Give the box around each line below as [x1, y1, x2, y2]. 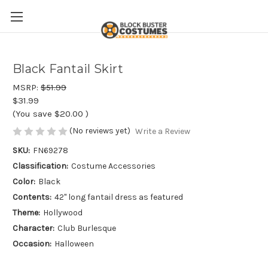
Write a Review [135, 126, 190, 137]
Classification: [13, 161, 68, 172]
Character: [13, 223, 54, 234]
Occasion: [13, 239, 51, 249]
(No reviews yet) [69, 126, 130, 136]
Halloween [54, 239, 94, 249]
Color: [13, 176, 35, 187]
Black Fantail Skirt [13, 62, 123, 77]
